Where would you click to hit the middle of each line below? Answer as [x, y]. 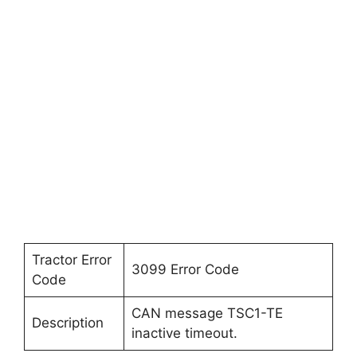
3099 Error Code [185, 269]
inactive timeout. [184, 333]
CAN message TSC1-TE [207, 313]
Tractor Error [71, 260]
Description [67, 323]
